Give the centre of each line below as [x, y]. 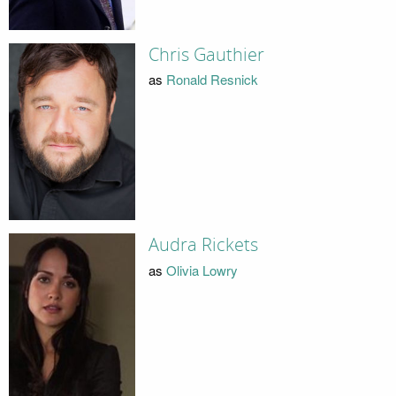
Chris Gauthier [206, 54]
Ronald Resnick [212, 80]
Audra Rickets [203, 245]
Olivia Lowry [202, 270]
